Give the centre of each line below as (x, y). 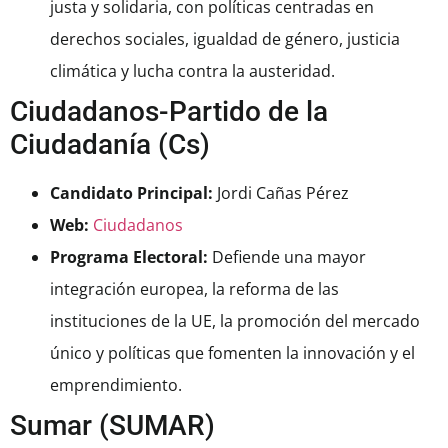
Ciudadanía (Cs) (110, 145)
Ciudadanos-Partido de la (169, 112)
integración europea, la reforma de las (194, 289)
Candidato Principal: (131, 193)
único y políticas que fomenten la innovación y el (232, 353)
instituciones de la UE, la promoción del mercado (235, 321)
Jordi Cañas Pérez (281, 193)
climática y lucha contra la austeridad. (192, 71)
